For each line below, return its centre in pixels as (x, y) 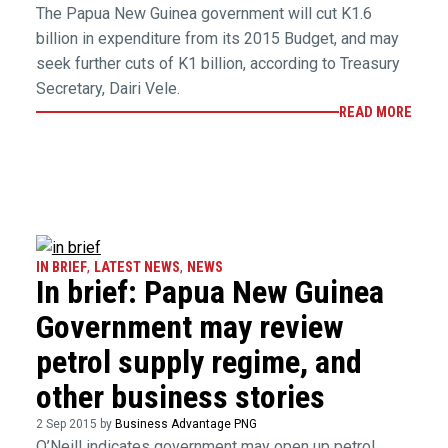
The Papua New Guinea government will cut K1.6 (203, 13)
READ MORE (376, 112)
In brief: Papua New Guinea (209, 292)
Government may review (189, 327)
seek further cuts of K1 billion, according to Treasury (217, 63)
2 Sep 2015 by (75, 424)
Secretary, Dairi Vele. (107, 88)
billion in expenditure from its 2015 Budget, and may (217, 38)
